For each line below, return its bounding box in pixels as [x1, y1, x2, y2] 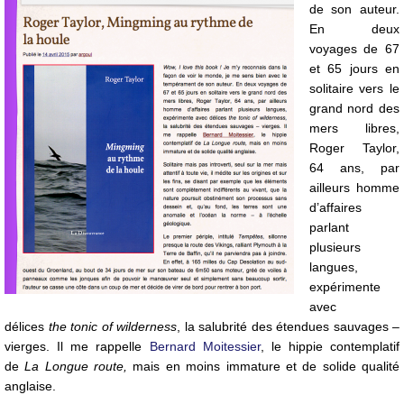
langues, [308, 260, 358, 275]
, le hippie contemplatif [260, 339, 399, 354]
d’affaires [308, 200, 362, 216]
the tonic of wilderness [48, 319, 177, 335]
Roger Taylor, [308, 141, 399, 156]
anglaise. [5, 379, 56, 394]
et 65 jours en [308, 61, 399, 77]
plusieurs [308, 240, 361, 255]
